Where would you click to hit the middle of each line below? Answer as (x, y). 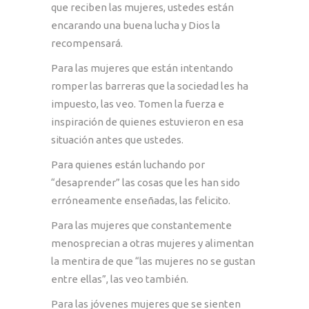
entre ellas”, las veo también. (120, 279)
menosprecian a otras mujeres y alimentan (152, 243)
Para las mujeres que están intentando (142, 68)
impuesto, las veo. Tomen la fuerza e (138, 103)
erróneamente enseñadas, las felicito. (142, 200)
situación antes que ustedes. (119, 139)
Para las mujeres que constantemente (141, 225)
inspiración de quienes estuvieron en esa (147, 121)
